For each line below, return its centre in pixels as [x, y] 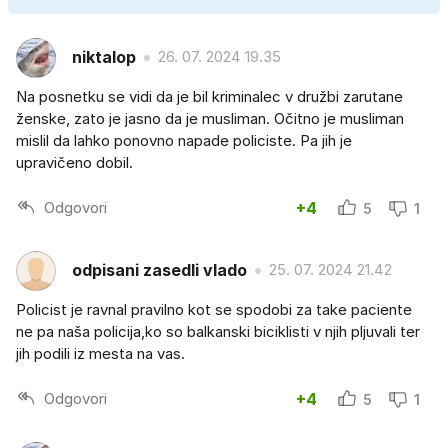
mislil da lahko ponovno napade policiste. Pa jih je [184, 140]
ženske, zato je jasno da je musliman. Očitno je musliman [210, 118]
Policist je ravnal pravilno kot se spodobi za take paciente [214, 309]
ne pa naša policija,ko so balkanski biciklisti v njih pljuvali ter [218, 331]
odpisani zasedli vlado [159, 270]
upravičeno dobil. [74, 162]
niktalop [104, 57]
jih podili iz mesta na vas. [100, 353]
